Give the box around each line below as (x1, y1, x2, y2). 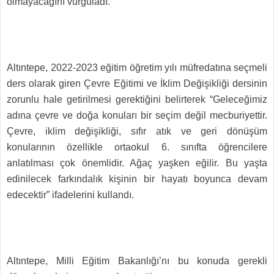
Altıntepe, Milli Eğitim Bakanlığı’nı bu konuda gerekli (7, 256, 267, 266)
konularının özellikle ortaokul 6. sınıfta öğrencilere (7, 142, 267, 152)
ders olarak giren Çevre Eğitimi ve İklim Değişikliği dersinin (7, 78, 267, 89)
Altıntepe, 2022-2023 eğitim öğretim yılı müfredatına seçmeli (7, 62, 267, 73)
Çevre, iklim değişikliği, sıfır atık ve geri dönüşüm (7, 126, 267, 136)
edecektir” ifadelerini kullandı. (7, 190, 134, 200)
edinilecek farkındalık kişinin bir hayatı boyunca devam (7, 174, 267, 184)
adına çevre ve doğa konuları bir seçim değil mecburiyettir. (7, 110, 267, 120)
